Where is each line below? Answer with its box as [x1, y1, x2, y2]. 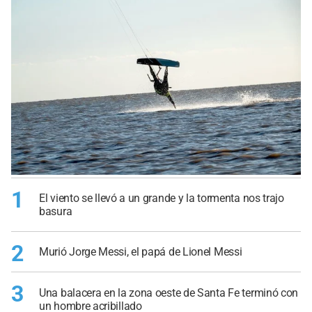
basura [39, 204, 72, 218]
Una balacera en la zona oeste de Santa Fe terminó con [39, 286, 299, 299]
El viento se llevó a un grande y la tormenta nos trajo [39, 191, 284, 205]
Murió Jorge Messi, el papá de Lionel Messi [39, 245, 242, 259]
